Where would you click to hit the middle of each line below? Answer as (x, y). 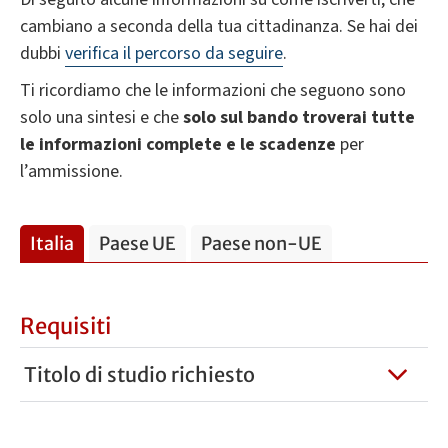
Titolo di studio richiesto (139, 374)
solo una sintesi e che (99, 118)
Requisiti (65, 325)
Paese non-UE (261, 244)
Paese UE (137, 244)
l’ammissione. (71, 172)
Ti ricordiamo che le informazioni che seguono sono (213, 91)
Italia (52, 244)
